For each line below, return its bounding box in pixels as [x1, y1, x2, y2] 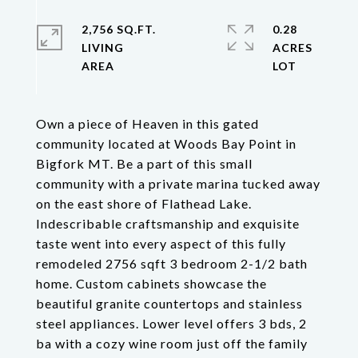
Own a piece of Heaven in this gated [36, 116, 259, 131]
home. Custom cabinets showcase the [36, 276, 267, 291]
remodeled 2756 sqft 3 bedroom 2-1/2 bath [36, 256, 308, 271]
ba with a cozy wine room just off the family [36, 336, 308, 351]
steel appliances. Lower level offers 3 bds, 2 [36, 316, 307, 331]
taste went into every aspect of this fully [36, 236, 286, 251]
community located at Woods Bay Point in [36, 136, 296, 151]
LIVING [82, 41, 124, 54]
